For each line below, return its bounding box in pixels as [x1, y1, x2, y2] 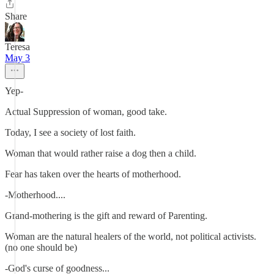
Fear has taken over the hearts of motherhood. [5, 169, 181, 179]
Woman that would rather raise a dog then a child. [5, 148, 196, 158]
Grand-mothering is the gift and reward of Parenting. [5, 210, 207, 221]
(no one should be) [5, 242, 77, 253]
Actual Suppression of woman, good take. [5, 106, 167, 117]
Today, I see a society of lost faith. [5, 127, 136, 138]
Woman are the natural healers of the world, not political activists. [5, 231, 256, 242]
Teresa [5, 42, 30, 52]
